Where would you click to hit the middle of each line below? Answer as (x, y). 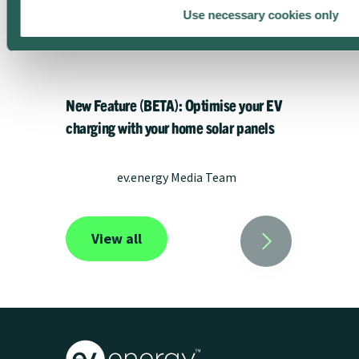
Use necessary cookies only (261, 14)
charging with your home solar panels (170, 127)
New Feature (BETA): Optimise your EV (174, 104)
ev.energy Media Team (177, 177)
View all (117, 239)
